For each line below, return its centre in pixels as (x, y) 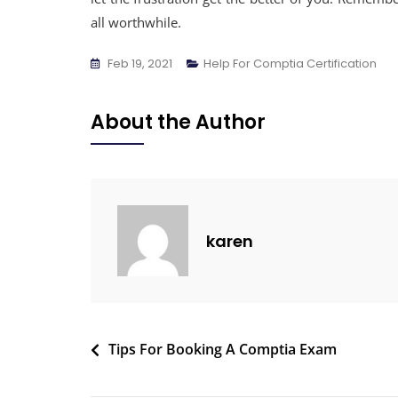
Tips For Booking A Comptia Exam (223, 349)
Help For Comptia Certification (290, 64)
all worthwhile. (136, 22)
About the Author (178, 122)
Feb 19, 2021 (140, 64)
